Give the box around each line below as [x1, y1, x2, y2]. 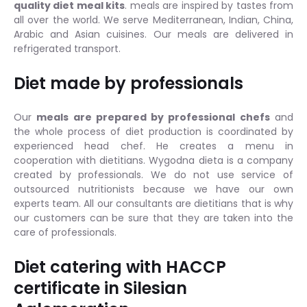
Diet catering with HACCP [14, 255, 226, 278]
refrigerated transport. [14, 41, 121, 56]
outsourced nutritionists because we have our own [14, 182, 293, 196]
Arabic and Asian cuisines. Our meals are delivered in [14, 27, 293, 41]
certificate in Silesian [14, 276, 187, 299]
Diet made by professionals [14, 71, 243, 95]
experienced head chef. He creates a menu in [14, 138, 293, 153]
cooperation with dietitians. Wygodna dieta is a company [14, 153, 293, 167]
